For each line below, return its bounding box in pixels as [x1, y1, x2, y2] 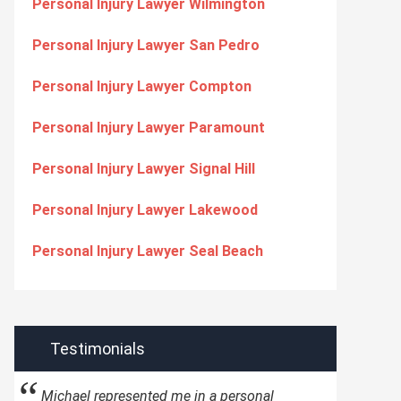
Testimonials [50, 339, 145, 358]
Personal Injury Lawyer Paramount [32, 119, 265, 136]
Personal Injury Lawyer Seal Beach [32, 243, 263, 260]
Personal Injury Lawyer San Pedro [32, 37, 260, 54]
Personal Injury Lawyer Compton [32, 78, 252, 95]
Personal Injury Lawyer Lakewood [32, 201, 258, 218]
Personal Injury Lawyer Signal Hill [32, 160, 255, 177]
